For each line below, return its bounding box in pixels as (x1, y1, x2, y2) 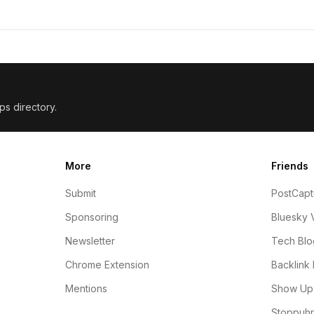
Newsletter (65, 235, 116, 247)
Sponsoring (65, 211, 119, 223)
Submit (65, 187, 97, 199)
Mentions (65, 282, 108, 294)
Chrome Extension (65, 259, 150, 271)
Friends (271, 160, 308, 172)
